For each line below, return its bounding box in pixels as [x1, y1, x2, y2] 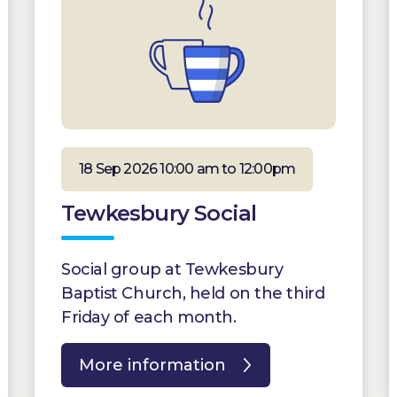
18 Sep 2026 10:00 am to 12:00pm [79, 160, 296, 177]
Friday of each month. [61, 307, 237, 327]
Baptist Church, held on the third [61, 283, 325, 303]
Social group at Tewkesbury [61, 259, 284, 279]
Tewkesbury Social [61, 199, 257, 226]
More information [79, 354, 226, 375]
